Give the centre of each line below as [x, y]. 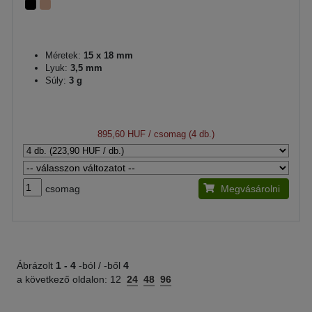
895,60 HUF [122, 134]
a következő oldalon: [63, 279]
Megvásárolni [250, 189]
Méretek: [63, 55]
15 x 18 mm [107, 55]
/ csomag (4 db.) [180, 134]
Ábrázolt [36, 265]
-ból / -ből [100, 265]
